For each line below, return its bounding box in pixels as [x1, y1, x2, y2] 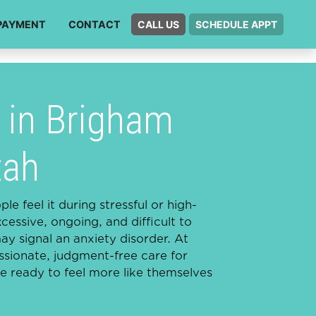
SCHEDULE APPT [195, 18, 277, 31]
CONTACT [68, 18, 121, 31]
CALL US [138, 18, 179, 31]
